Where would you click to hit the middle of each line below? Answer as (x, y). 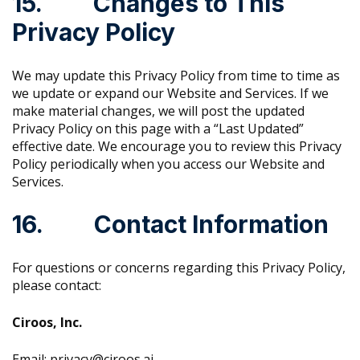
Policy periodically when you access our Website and (168, 164)
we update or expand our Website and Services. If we (170, 94)
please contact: (57, 286)
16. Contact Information (170, 225)
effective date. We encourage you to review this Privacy (177, 147)
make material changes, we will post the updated (158, 111)
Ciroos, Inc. (47, 323)
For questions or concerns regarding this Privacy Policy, (179, 268)
